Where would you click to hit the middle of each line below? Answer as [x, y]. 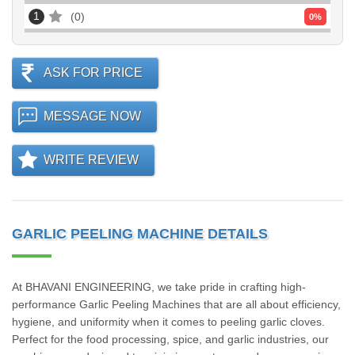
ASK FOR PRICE [93, 73]
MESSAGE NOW [92, 116]
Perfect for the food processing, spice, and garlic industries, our [170, 339]
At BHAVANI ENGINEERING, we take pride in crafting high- [159, 287]
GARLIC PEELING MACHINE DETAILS [140, 234]
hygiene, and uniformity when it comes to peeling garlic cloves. [168, 322]
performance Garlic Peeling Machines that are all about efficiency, [176, 304]
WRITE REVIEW [91, 160]
